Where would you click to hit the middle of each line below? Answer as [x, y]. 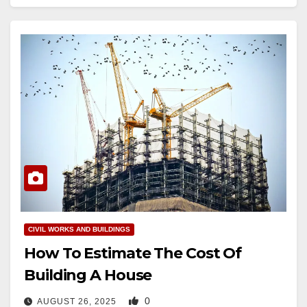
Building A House [88, 275]
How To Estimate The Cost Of [133, 253]
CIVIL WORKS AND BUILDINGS [79, 229]
